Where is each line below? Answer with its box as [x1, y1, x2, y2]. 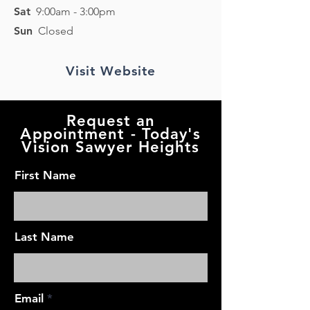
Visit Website [66, 63, 156, 79]
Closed [33, 24, 73, 37]
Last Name [15, 230, 74, 244]
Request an [66, 111, 156, 130]
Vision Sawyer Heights [21, 138, 200, 156]
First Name [15, 168, 76, 182]
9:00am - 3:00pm [30, 5, 116, 18]
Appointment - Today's [20, 125, 201, 143]
